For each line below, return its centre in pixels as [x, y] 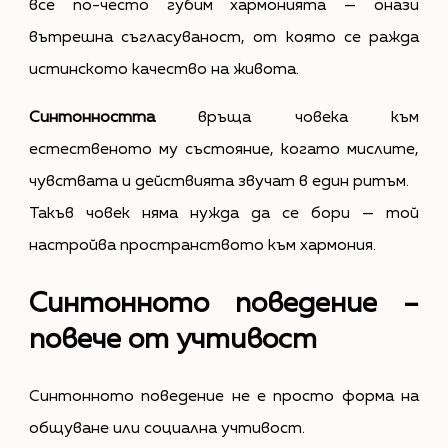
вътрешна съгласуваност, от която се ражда [224, 38]
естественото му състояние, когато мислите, [224, 150]
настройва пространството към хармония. [202, 246]
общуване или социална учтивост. [166, 428]
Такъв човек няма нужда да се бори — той [224, 214]
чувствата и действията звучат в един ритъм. [218, 182]
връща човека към [287, 118]
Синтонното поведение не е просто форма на [224, 396]
